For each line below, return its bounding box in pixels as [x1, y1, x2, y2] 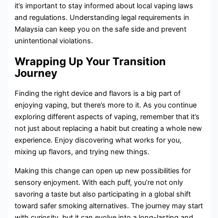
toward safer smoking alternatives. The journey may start [15, 201, 203, 211]
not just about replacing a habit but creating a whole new [15, 124, 202, 133]
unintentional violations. [15, 36, 93, 46]
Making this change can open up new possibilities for [15, 166, 191, 176]
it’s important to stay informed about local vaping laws [15, 1, 194, 11]
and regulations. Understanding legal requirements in [15, 13, 190, 22]
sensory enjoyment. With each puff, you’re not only [15, 178, 183, 187]
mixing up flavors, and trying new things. [15, 147, 150, 157]
